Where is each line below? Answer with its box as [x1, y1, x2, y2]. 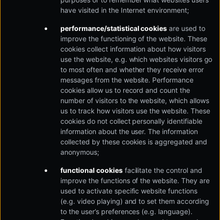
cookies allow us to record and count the [60, 86, 190, 94]
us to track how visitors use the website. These [60, 107, 210, 115]
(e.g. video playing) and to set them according [60, 197, 209, 205]
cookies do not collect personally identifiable [60, 117, 202, 125]
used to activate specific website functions [60, 187, 197, 195]
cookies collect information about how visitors [60, 45, 206, 53]
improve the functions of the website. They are [60, 176, 210, 185]
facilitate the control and [122, 166, 202, 174]
